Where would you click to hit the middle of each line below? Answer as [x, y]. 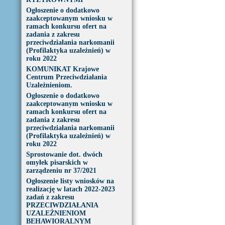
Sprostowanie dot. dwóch [64, 154]
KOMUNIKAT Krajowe [62, 69]
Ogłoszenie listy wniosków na [70, 181]
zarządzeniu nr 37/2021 [61, 171]
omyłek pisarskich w [57, 162]
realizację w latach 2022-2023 [70, 189]
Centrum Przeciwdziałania [66, 77]
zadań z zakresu [50, 197]
